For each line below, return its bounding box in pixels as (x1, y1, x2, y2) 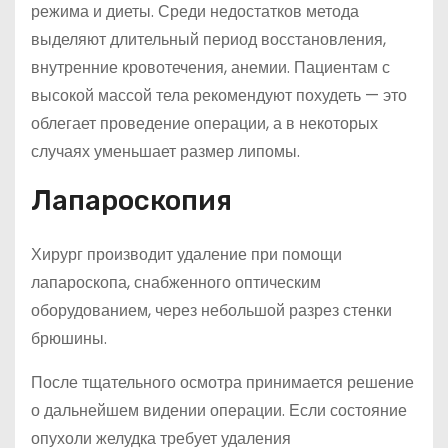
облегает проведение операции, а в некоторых (31, 112, 378, 135)
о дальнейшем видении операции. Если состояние (31, 399, 407, 422)
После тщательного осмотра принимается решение (31, 371, 414, 394)
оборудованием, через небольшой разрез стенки (31, 299, 392, 322)
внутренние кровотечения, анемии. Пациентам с (31, 56, 390, 79)
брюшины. (31, 327, 107, 350)
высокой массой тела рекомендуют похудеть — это (31, 84, 407, 107)
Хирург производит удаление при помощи (31, 243, 342, 266)
